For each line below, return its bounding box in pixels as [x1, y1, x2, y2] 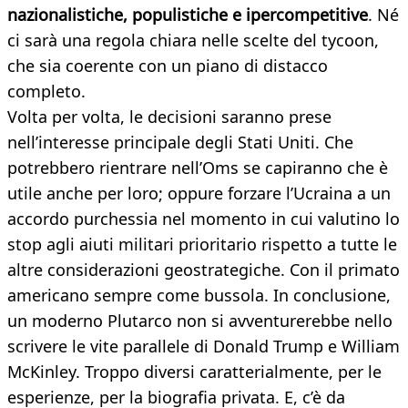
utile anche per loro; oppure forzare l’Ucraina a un [7, 182, 391, 205]
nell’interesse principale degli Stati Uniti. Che [7, 131, 353, 154]
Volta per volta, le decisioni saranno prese [7, 106, 331, 128]
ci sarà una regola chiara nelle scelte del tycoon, [7, 29, 379, 52]
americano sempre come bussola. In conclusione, [7, 284, 391, 307]
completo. [7, 80, 86, 103]
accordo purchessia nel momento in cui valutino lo [7, 208, 400, 230]
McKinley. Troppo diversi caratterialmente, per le [7, 361, 382, 383]
